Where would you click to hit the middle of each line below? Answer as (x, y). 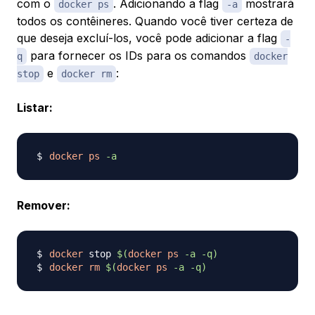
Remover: (44, 206)
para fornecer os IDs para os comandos (138, 56)
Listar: (35, 108)
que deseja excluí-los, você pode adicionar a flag (149, 38)
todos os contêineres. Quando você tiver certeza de (155, 21)
